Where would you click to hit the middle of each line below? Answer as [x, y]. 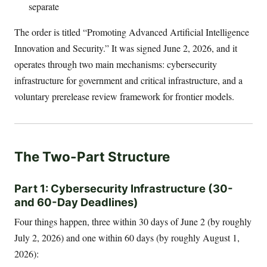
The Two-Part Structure [92, 157]
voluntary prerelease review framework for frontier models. [124, 96]
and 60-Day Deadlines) [76, 202]
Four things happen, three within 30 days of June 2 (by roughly [133, 222]
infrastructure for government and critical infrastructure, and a [128, 80]
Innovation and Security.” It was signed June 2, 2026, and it [126, 48]
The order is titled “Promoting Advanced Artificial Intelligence [132, 32]
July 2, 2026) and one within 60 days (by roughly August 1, [127, 238]
